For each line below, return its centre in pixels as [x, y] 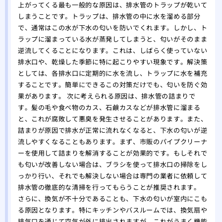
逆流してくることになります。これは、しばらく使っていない [112, 51]
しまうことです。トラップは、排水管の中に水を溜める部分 [109, 16]
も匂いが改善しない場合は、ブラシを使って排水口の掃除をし [112, 165]
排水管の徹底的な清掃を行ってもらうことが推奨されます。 [109, 187]
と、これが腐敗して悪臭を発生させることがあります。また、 [112, 119]
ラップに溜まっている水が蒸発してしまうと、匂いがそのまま [112, 39]
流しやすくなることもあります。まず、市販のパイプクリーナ [112, 142]
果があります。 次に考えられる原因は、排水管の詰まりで [107, 96]
